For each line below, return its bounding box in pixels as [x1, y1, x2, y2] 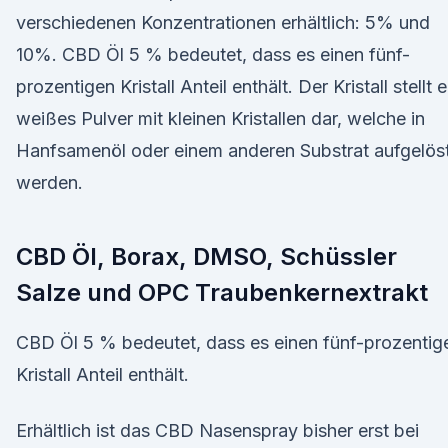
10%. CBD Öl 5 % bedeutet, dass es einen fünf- [16, 44, 410, 65]
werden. [16, 172, 83, 193]
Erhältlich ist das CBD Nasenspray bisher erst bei [16, 420, 419, 441]
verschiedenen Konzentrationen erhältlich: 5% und [16, 12, 430, 33]
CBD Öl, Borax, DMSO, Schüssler [16, 242, 397, 271]
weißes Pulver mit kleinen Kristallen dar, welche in [16, 108, 425, 129]
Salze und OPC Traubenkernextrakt [16, 278, 428, 307]
